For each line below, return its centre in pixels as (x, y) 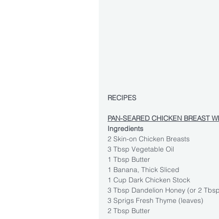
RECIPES (122, 98)
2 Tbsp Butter (129, 210)
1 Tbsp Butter (129, 159)
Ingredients (125, 128)
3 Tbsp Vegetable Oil (141, 149)
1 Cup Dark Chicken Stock (149, 180)
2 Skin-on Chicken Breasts (149, 139)
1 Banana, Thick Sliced (143, 169)
